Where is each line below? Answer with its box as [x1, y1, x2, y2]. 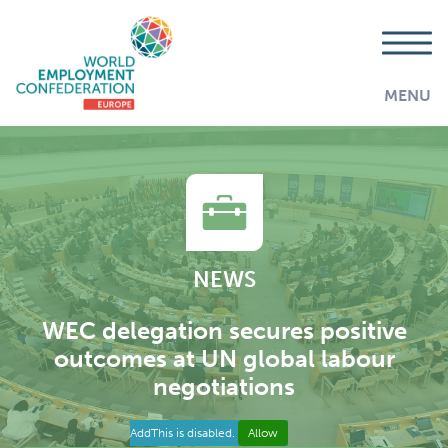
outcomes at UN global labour [53, 343, 395, 373]
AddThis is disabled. [130, 426, 238, 440]
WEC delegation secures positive [41, 315, 407, 345]
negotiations [153, 371, 295, 401]
